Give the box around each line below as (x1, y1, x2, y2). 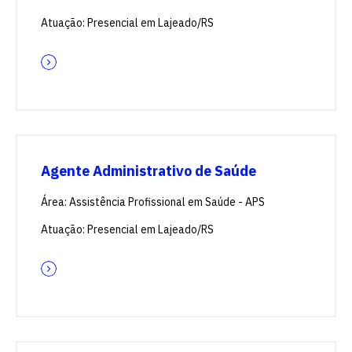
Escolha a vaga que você (34, 306, 318, 339)
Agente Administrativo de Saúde (41, 162, 256, 180)
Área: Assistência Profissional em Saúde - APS (41, 195, 265, 209)
